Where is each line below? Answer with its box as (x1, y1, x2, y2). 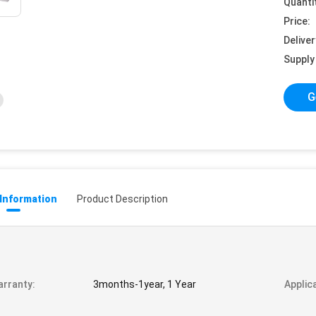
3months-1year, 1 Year (93, 279, 196, 290)
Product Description (77, 193, 168, 205)
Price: (284, 16, 310, 27)
